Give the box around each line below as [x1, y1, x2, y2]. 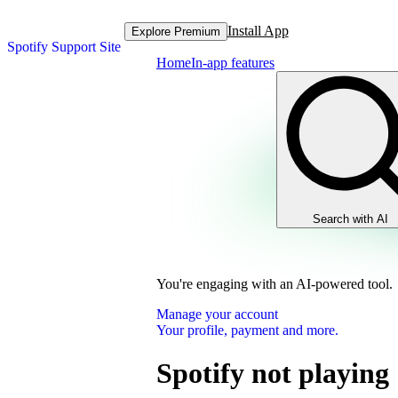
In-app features [191, 55, 275, 70]
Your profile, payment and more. [156, 322, 338, 338]
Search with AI [313, 212, 388, 226]
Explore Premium [131, 24, 220, 38]
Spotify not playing [156, 357, 389, 390]
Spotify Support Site [7, 39, 121, 54]
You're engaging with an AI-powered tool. [156, 276, 393, 291]
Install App [227, 23, 289, 38]
